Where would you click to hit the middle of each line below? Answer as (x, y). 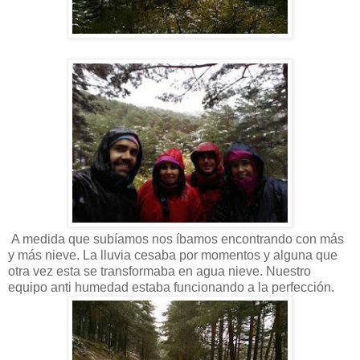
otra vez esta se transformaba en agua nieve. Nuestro (160, 271)
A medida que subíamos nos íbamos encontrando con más (176, 239)
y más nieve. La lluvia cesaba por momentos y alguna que (173, 255)
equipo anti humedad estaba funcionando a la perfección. (171, 287)
